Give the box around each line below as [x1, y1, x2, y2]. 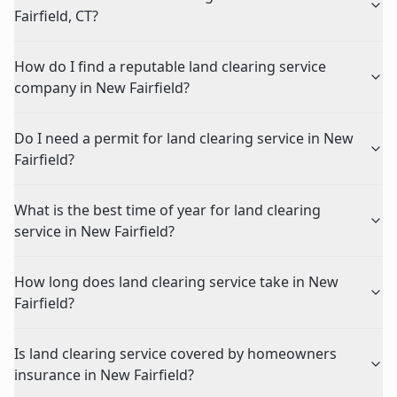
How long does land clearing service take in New [14, 272, 339, 292]
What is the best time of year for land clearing [14, 200, 321, 220]
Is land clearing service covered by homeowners [14, 344, 337, 363]
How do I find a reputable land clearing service [14, 57, 326, 76]
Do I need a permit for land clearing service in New [14, 128, 354, 148]
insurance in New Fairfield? [14, 365, 194, 385]
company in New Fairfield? [14, 78, 190, 97]
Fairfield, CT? [14, 6, 98, 26]
